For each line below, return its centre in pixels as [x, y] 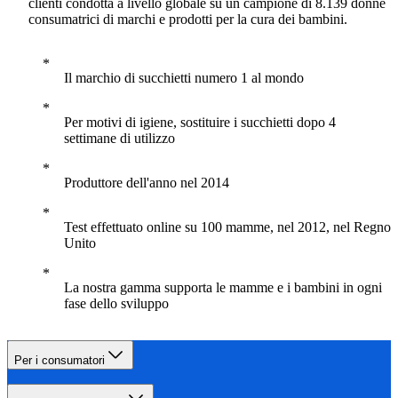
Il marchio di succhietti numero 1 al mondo [184, 78]
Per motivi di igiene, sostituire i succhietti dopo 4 [200, 123]
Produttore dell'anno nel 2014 [147, 183]
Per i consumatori [60, 361]
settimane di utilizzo [119, 139]
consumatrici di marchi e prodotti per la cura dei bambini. [188, 20]
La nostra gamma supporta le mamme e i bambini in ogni [223, 288]
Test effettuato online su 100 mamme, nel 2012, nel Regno [227, 227]
